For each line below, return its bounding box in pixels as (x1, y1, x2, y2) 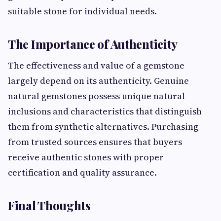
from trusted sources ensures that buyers (8, 136, 182, 148)
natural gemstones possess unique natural (8, 90, 185, 103)
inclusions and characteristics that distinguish (8, 105, 202, 118)
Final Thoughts (8, 197, 91, 214)
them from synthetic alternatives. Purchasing (8, 120, 198, 133)
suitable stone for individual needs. (8, 5, 157, 18)
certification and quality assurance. (8, 166, 157, 179)
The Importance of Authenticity (8, 36, 178, 52)
